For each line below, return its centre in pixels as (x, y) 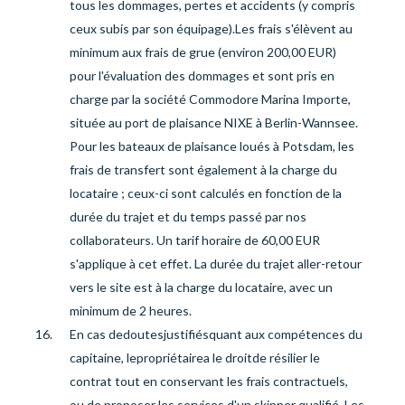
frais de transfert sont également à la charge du (203, 170)
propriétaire (170, 358)
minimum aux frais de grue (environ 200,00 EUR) (202, 52)
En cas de (96, 334)
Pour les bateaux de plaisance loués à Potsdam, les (212, 146)
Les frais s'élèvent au (293, 28)
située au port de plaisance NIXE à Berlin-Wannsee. (213, 122)
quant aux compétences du (285, 334)
